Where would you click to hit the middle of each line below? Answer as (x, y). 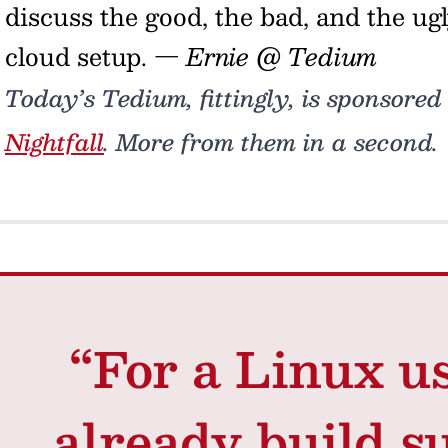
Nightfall (54, 142)
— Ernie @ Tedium (265, 56)
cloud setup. (79, 56)
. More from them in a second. (271, 142)
